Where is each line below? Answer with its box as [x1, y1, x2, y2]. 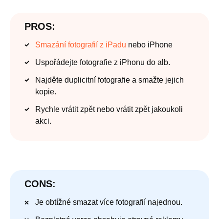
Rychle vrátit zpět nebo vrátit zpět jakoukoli [35, 105, 183, 113]
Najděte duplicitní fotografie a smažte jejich [35, 75, 184, 84]
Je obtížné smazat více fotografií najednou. [35, 197, 182, 206]
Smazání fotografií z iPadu [35, 40, 126, 49]
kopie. [35, 87, 56, 96]
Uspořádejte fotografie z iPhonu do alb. [35, 58, 170, 66]
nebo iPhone [126, 40, 173, 49]
